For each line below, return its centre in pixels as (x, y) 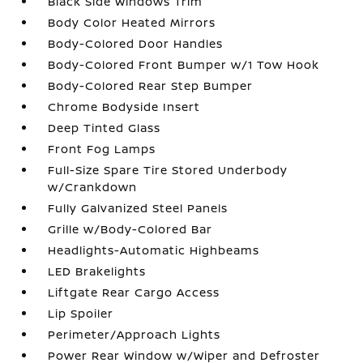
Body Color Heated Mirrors (132, 22)
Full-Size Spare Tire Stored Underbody (168, 169)
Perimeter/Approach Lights (135, 334)
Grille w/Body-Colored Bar (130, 228)
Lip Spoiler (81, 313)
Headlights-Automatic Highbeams (154, 250)
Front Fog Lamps (102, 148)
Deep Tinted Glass (105, 127)
